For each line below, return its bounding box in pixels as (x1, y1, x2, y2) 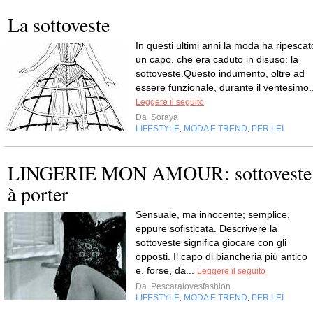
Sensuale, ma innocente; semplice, (136, 209, 290, 220)
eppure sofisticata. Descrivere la (136, 223, 277, 234)
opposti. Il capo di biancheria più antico (136, 251, 307, 262)
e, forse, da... (136, 265, 197, 276)
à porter (8, 180, 68, 207)
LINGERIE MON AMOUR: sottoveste (8, 159, 312, 186)
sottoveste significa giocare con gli (136, 237, 286, 248)
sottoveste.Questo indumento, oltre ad (136, 68, 305, 79)
